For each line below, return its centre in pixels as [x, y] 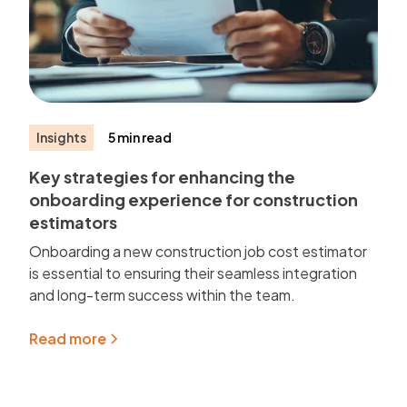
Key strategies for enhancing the [163, 176]
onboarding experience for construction [194, 199]
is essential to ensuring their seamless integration [194, 273]
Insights [62, 137]
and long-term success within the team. [163, 294]
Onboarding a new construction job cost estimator [199, 251]
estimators [74, 222]
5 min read [140, 137]
